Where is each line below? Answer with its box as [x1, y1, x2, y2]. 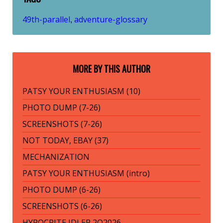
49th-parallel [22, 14, 70, 25]
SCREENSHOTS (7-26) [22, 118, 102, 130]
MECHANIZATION [22, 151, 90, 163]
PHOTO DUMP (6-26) [22, 184, 101, 196]
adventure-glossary [74, 14, 147, 25]
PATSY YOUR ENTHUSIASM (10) [22, 86, 140, 97]
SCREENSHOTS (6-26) [22, 201, 102, 212]
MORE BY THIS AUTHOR [73, 62, 150, 76]
